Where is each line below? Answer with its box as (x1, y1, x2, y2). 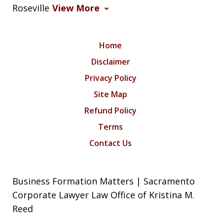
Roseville (12, 2, 50, 14)
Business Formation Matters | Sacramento (12, 175, 195, 187)
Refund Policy (84, 105, 137, 116)
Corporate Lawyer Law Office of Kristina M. (12, 189, 194, 201)
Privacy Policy (84, 73, 137, 84)
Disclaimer (91, 56, 130, 68)
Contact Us (89, 138, 132, 149)
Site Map (94, 89, 127, 100)
